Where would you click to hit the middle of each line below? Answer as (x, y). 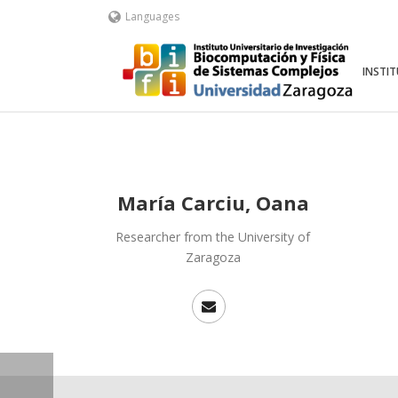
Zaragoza (213, 257)
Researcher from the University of (213, 237)
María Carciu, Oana (213, 203)
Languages (152, 16)
